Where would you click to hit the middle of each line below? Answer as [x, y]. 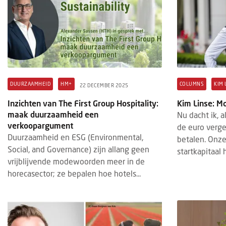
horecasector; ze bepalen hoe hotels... [74, 174]
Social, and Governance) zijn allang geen [78, 149]
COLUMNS [192, 84]
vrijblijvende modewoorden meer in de [76, 161]
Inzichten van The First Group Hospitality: [83, 103]
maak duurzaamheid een [53, 115]
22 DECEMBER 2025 [104, 85]
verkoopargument [40, 126]
